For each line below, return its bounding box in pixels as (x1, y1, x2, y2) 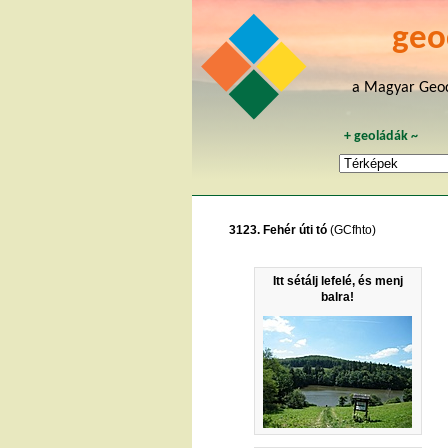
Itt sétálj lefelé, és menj (272, 273, 403, 288)
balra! (321, 289, 355, 304)
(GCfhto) (327, 222, 376, 237)
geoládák (354, 129, 409, 143)
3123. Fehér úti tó (229, 222, 327, 237)
